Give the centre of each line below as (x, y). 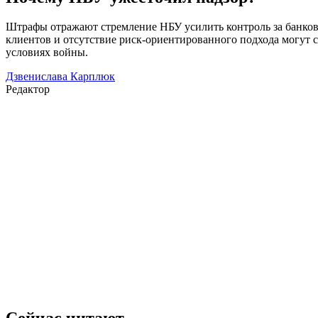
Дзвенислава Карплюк (60, 77)
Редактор (28, 89)
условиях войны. (47, 53)
